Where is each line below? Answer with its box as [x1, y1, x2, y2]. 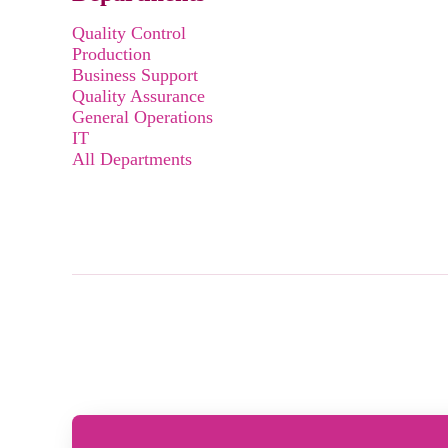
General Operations [72, 107, 213, 127]
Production [72, 44, 151, 64]
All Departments [72, 149, 192, 169]
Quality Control [72, 23, 186, 43]
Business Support [72, 65, 198, 85]
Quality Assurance [72, 86, 205, 106]
